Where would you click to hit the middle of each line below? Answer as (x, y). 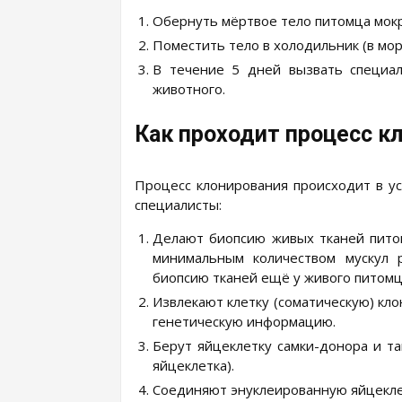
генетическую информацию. (244, 321)
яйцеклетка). (193, 365)
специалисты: (178, 204)
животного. (189, 88)
